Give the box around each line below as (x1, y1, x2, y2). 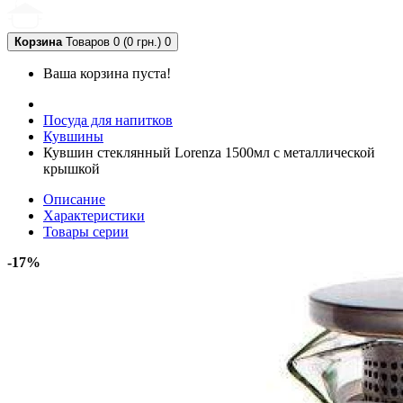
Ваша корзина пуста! (43, 66, 171, 81)
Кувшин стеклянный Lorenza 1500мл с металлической (43, 145, 375, 160)
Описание (43, 192, 105, 207)
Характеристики (43, 208, 145, 223)
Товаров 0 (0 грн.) (66, 35, 161, 49)
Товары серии (43, 224, 129, 239)
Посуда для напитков (43, 112, 173, 128)
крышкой (43, 161, 100, 176)
